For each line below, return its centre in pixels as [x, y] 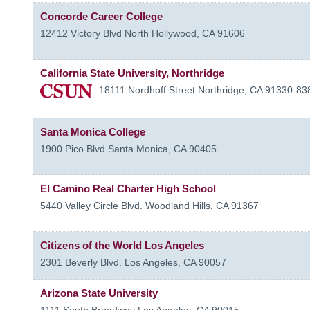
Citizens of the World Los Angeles [122, 245]
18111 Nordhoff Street [147, 90]
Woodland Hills [178, 205]
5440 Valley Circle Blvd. [91, 205]
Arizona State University [99, 293]
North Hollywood [161, 33]
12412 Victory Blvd [81, 33]
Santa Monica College [93, 131]
